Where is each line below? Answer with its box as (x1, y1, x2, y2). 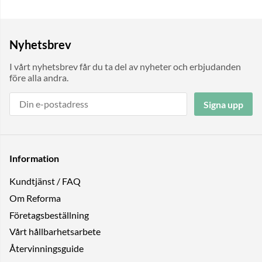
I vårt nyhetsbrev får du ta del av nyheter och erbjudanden (9, 61, 241, 73)
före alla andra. (9, 72, 68, 84)
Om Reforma (9, 192, 61, 204)
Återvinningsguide (9, 242, 84, 254)
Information (9, 152, 59, 164)
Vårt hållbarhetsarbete (9, 226, 101, 237)
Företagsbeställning (9, 209, 89, 220)
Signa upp (204, 98, 243, 110)
